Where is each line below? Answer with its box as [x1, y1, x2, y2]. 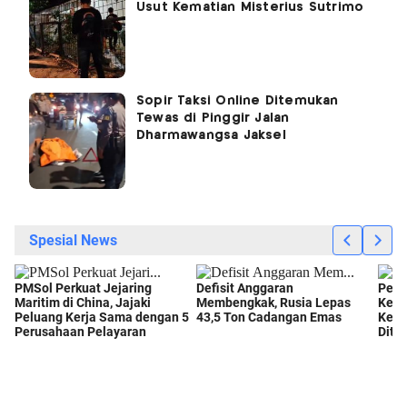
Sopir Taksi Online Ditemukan [136, 94, 339, 108]
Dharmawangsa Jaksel [136, 129, 286, 143]
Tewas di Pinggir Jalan [136, 112, 290, 125]
